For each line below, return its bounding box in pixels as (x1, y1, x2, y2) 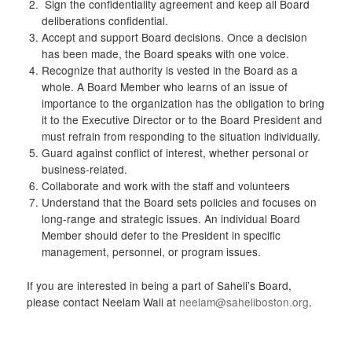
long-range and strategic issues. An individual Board (41, 211, 300, 227)
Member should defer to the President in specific (41, 227, 280, 244)
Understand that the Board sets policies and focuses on (41, 194, 317, 211)
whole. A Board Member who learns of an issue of (41, 79, 288, 95)
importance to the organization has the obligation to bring (41, 95, 324, 112)
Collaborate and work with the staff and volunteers (41, 178, 290, 194)
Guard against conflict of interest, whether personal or (41, 145, 309, 161)
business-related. (41, 161, 127, 178)
